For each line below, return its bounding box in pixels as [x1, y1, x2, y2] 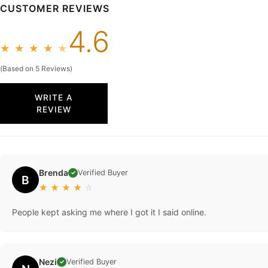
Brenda [39, 167, 68, 178]
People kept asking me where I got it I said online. [12, 207, 206, 218]
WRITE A [35, 93, 73, 103]
